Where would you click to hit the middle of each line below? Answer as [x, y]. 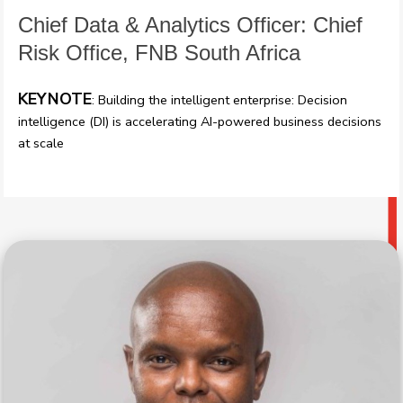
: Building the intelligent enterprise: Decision [219, 100]
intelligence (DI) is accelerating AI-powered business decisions [200, 122]
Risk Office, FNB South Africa [159, 53]
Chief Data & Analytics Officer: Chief [190, 25]
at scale [41, 143]
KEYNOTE [55, 99]
